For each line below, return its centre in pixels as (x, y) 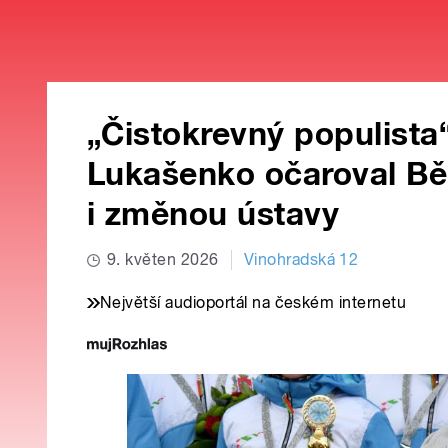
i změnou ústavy (213, 214)
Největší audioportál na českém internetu (253, 303)
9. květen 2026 (163, 260)
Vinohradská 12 (301, 260)
